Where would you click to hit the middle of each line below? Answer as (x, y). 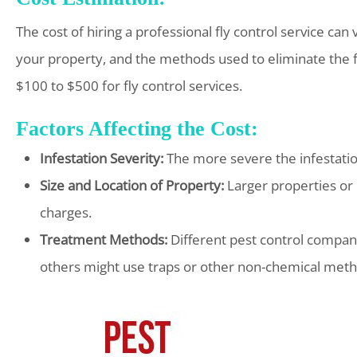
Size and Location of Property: (132, 185)
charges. (66, 212)
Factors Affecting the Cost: (137, 128)
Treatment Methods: (104, 239)
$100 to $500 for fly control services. (129, 85)
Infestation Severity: (102, 158)
